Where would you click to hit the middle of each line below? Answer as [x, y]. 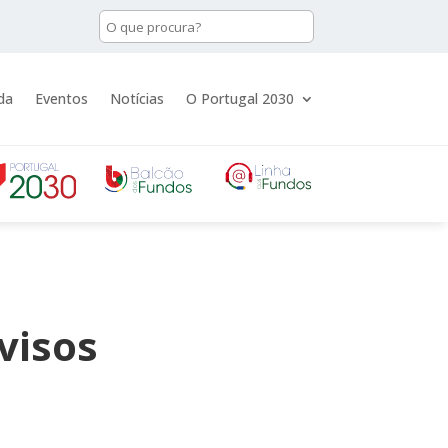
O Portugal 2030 [239, 99]
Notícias [136, 99]
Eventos [61, 99]
